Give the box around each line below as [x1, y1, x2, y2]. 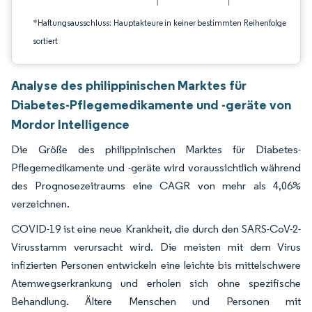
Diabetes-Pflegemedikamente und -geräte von [11, 96, 291, 113]
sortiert [33, 36, 58, 46]
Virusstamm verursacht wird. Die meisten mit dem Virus [11, 240, 301, 253]
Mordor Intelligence [11, 116, 130, 132]
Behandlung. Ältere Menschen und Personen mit [11, 295, 301, 308]
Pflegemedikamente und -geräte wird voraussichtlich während [11, 161, 301, 174]
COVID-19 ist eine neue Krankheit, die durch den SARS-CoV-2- [11, 222, 301, 235]
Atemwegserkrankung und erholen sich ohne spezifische [11, 276, 301, 290]
